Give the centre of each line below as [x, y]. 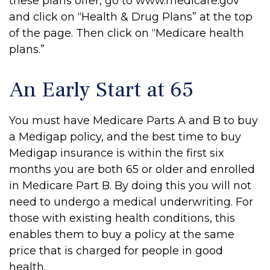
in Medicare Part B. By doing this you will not [130, 186]
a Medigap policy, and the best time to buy [125, 137]
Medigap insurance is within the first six [117, 153]
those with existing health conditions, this [122, 218]
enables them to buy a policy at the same [122, 234]
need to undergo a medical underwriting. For [131, 202]
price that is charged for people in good [116, 251]
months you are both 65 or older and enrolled [132, 169]
